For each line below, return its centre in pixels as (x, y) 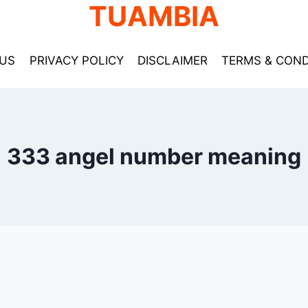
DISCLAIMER (172, 60)
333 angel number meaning (154, 156)
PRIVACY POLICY (76, 60)
